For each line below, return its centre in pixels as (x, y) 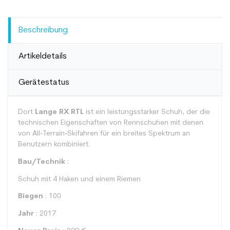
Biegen (31, 197)
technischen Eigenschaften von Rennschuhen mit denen (111, 123)
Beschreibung (43, 30)
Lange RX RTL (59, 112)
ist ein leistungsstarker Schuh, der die (147, 112)
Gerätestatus (44, 83)
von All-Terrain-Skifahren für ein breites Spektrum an (104, 134)
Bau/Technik (42, 162)
